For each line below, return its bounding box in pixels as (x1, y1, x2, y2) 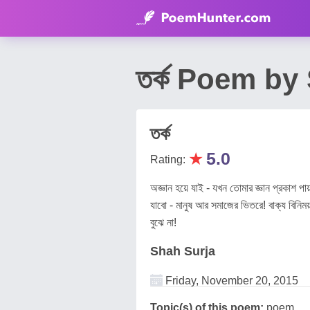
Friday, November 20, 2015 (163, 275, 298, 286)
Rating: (150, 154, 188, 165)
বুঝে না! (150, 217, 176, 228)
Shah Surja (150, 244, 215, 258)
